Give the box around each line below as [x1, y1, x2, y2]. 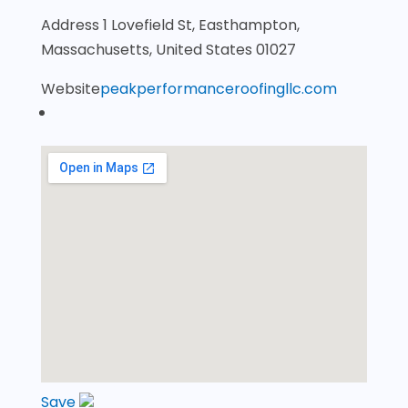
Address [40, 15, 103, 36]
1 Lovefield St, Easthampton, [102, 15, 300, 36]
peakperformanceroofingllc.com [99, 78, 337, 99]
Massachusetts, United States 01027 [40, 39, 296, 60]
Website [40, 78, 100, 99]
